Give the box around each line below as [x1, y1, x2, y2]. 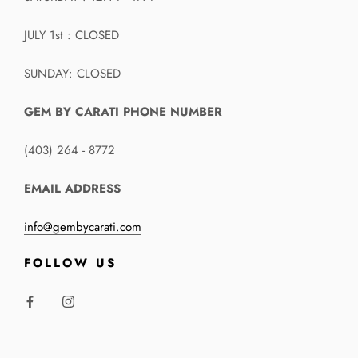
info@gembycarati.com [24, 218, 141, 237]
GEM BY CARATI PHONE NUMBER [24, 103, 222, 121]
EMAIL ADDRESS [24, 180, 121, 198]
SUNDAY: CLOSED [24, 65, 121, 83]
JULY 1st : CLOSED [24, 26, 119, 45]
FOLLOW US [24, 254, 117, 272]
